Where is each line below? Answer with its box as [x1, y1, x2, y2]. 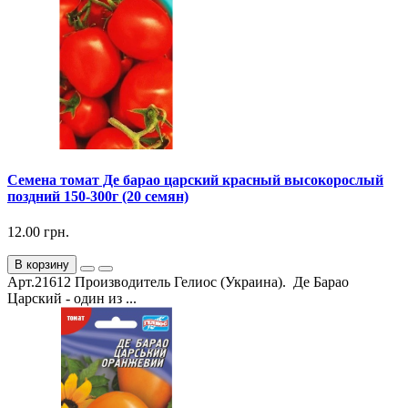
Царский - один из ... [7, 291, 137, 307]
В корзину [15, 258, 69, 272]
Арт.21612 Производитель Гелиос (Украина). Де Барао [7, 274, 349, 291]
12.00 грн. [7, 224, 69, 240]
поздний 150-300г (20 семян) [7, 188, 189, 204]
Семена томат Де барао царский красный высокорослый [7, 171, 383, 188]
